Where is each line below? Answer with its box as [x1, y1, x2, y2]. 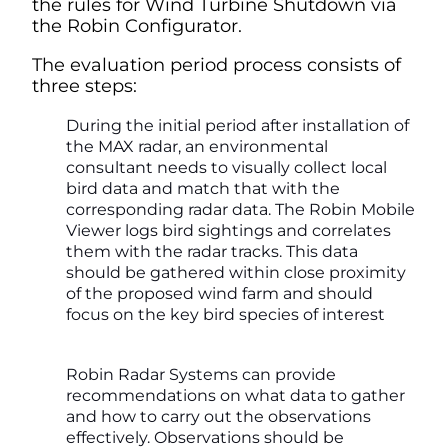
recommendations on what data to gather [66, 385, 405, 405]
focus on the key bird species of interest [66, 304, 385, 324]
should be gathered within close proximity [66, 262, 406, 282]
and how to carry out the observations [66, 406, 371, 426]
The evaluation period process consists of [32, 53, 401, 76]
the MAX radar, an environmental [66, 136, 328, 156]
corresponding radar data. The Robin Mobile [66, 199, 415, 219]
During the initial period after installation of [66, 115, 409, 135]
